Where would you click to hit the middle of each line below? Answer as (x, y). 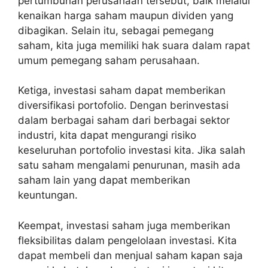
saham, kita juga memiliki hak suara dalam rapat (134, 45)
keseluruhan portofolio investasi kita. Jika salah (132, 150)
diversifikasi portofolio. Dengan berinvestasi (123, 105)
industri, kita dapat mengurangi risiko (107, 135)
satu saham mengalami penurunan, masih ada (129, 165)
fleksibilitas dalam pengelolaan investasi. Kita (127, 240)
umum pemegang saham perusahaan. (109, 60)
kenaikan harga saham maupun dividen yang (126, 15)
